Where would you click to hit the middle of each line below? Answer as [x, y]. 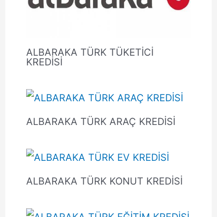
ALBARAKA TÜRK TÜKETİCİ [90, 52]
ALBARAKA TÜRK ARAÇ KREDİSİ [101, 121]
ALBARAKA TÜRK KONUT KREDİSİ [104, 181]
